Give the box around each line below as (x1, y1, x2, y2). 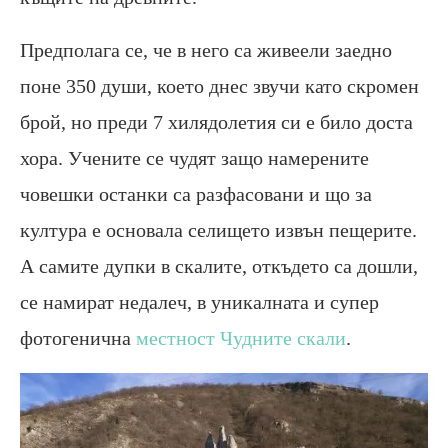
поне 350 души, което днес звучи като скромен (20, 74, 419, 97)
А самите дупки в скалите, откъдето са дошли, (20, 254, 418, 277)
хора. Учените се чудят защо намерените (20, 146, 369, 169)
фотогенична (20, 326, 136, 349)
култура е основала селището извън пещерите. (20, 218, 417, 241)
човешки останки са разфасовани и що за (20, 182, 372, 205)
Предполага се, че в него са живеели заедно (20, 38, 392, 61)
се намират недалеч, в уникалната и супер (20, 290, 379, 313)
